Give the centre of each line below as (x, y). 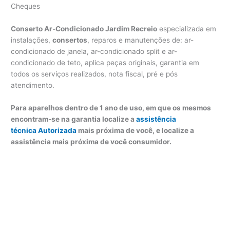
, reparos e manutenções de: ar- (141, 40)
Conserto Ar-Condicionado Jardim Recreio (84, 28)
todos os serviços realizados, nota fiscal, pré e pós (94, 74)
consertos (70, 40)
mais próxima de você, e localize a (136, 130)
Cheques (26, 6)
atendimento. (33, 85)
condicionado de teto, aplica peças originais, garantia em (105, 62)
